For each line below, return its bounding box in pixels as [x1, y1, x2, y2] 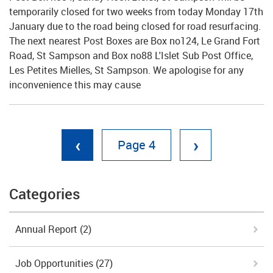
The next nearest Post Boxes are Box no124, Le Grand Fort [9, 34, 260, 48]
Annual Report [15, 222, 80, 236]
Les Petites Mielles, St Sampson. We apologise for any [9, 63, 244, 77]
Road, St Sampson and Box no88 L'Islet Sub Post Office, [9, 49, 253, 62]
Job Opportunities [15, 257, 96, 270]
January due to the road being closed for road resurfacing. [9, 19, 261, 33]
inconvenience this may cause [9, 78, 141, 91]
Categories [9, 184, 80, 204]
